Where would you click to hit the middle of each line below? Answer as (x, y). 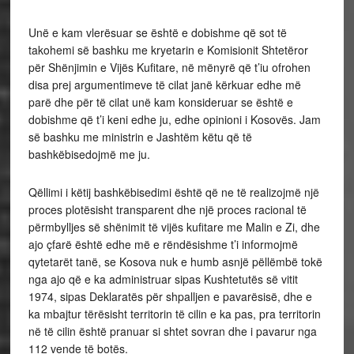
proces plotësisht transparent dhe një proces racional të (167, 209)
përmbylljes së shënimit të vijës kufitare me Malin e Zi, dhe (174, 227)
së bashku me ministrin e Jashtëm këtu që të (140, 137)
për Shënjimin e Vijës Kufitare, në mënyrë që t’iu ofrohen (169, 67)
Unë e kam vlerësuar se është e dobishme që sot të (157, 32)
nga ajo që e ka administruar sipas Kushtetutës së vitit (163, 279)
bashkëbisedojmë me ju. (89, 154)
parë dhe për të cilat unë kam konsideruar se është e (160, 102)
